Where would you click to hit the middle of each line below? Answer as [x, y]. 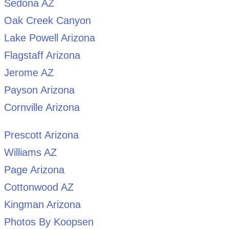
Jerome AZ [29, 72]
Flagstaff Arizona [42, 55]
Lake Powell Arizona [49, 38]
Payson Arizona [39, 90]
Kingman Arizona [42, 204]
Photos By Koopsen [49, 222]
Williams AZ [30, 152]
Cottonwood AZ [39, 187]
